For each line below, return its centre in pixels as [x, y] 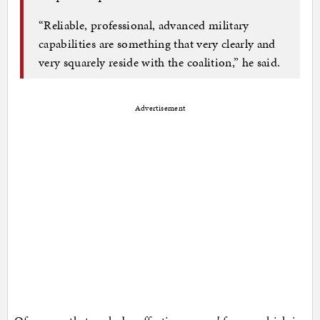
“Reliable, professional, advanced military [144, 25]
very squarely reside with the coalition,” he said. [160, 62]
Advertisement [160, 109]
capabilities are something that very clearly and [157, 43]
